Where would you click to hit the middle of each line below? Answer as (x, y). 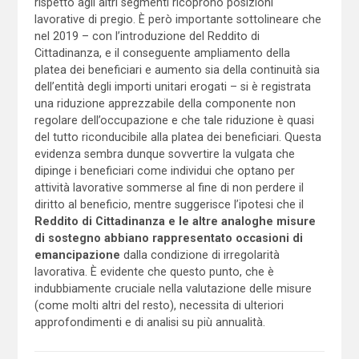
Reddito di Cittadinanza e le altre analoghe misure (175, 221)
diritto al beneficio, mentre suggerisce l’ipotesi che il (169, 204)
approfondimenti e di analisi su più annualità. (149, 322)
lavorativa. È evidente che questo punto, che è (154, 271)
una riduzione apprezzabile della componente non (165, 103)
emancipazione (77, 254)
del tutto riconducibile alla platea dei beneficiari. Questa (177, 137)
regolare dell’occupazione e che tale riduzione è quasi (174, 120)
